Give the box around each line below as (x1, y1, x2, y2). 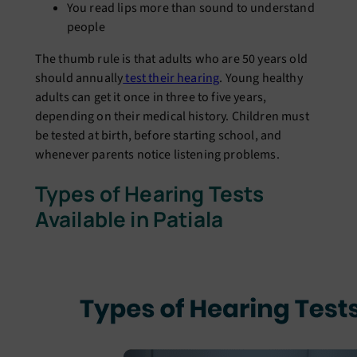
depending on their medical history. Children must (34, 107, 309, 125)
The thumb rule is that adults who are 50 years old (34, 49, 308, 68)
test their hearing (123, 69, 220, 87)
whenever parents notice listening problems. (34, 145, 280, 163)
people (66, 18, 105, 36)
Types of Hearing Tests (34, 179, 265, 209)
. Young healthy (219, 69, 303, 87)
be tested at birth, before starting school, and (34, 126, 282, 144)
